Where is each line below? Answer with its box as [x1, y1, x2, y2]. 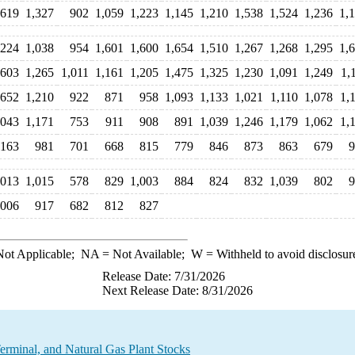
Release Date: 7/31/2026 [102, 269, 225, 283]
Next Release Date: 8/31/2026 [102, 284, 253, 297]
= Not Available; [98, 247, 191, 261]
